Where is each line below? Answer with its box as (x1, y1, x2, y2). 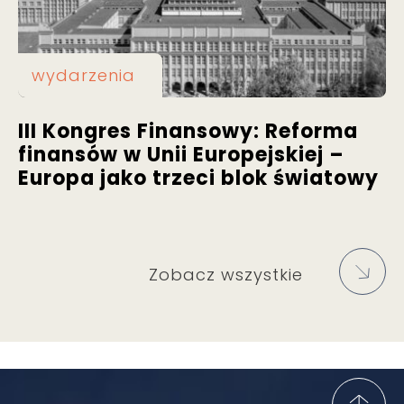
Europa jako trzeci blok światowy (18, 164, 379, 193)
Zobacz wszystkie (149, 263, 303, 287)
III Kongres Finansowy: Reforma (18, 117, 358, 146)
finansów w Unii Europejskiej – (18, 141, 344, 170)
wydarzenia (32, 64, 135, 87)
